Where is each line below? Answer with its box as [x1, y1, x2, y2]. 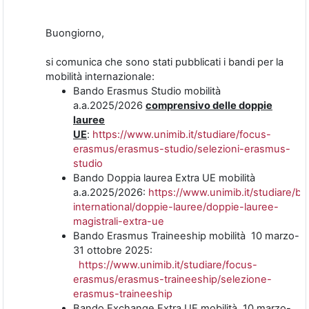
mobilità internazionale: [46, 70, 154, 83]
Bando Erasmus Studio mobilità [73, 84, 221, 97]
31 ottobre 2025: [73, 243, 152, 257]
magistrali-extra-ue [73, 215, 164, 228]
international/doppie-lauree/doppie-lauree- [73, 200, 279, 213]
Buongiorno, [46, 26, 104, 39]
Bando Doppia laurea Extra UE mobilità [73, 171, 255, 184]
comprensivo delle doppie [146, 99, 272, 112]
